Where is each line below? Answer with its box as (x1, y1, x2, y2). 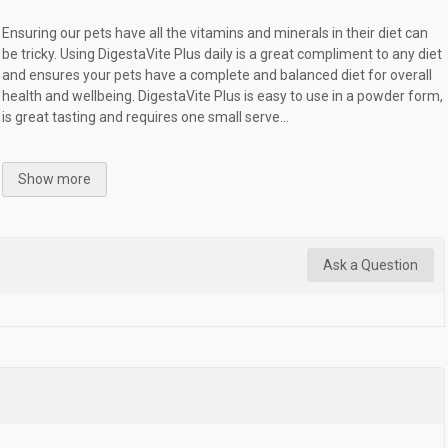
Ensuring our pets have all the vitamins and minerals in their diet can (2, 24, 429, 41)
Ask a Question (323, 256, 418, 273)
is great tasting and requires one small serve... (2, 108, 290, 125)
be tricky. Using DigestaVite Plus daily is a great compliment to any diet (2, 45, 443, 62)
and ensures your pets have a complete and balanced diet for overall (2, 66, 433, 83)
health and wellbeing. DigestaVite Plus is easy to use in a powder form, (2, 87, 444, 104)
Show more (18, 170, 92, 187)
